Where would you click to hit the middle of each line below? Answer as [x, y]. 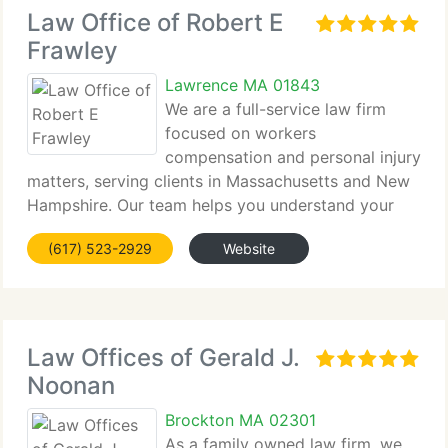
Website [249, 248]
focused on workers [240, 133]
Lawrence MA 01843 [242, 85]
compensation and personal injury [293, 157]
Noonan [71, 385]
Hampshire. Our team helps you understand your [210, 205]
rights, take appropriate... [122, 229]
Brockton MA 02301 [240, 420]
